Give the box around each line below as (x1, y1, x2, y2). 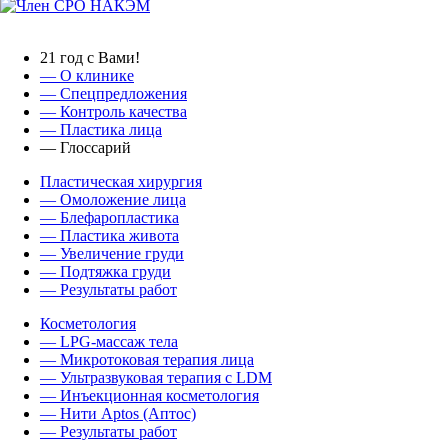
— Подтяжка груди (40, 262, 171, 280)
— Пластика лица (40, 120, 162, 138)
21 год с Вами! (40, 48, 140, 66)
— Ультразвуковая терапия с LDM (40, 368, 272, 386)
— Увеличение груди (40, 244, 184, 262)
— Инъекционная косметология (40, 386, 259, 404)
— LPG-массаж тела (40, 332, 178, 350)
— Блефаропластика (40, 208, 179, 226)
